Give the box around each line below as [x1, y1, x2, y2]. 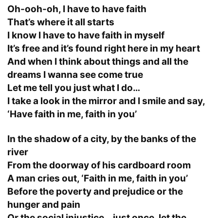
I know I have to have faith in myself [7, 29, 164, 41]
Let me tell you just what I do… [7, 82, 140, 93]
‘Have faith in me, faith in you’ [7, 108, 137, 120]
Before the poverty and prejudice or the [7, 185, 183, 197]
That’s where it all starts [7, 16, 114, 28]
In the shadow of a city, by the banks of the [7, 133, 196, 145]
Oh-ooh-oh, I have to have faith [7, 3, 146, 15]
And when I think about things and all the [7, 55, 188, 67]
